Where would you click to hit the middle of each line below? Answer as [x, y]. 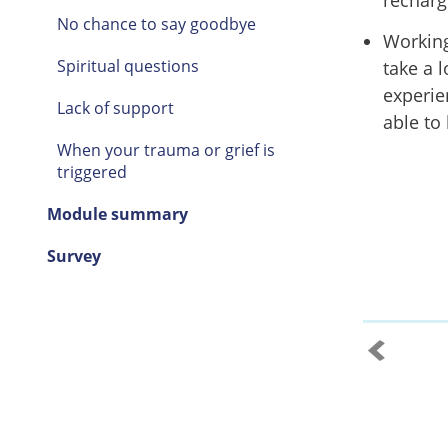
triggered [91, 172]
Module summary [117, 214]
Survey [73, 256]
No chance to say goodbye [156, 24]
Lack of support [115, 108]
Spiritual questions [127, 66]
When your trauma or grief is [165, 150]
